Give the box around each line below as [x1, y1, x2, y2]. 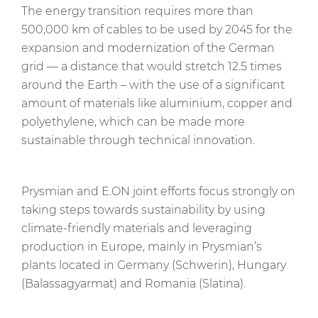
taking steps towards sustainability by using [21, 203, 265, 216]
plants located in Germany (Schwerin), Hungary [21, 258, 286, 272]
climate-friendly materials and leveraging [21, 221, 252, 235]
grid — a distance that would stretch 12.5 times [21, 60, 282, 73]
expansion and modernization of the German [21, 41, 275, 55]
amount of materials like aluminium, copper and [21, 97, 292, 110]
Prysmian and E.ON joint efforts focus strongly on [21, 185, 295, 198]
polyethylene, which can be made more [21, 115, 245, 128]
